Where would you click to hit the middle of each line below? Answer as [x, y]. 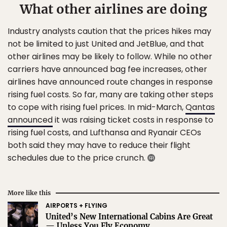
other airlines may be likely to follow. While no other [110, 56]
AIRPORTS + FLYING [77, 205]
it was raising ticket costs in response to [133, 120]
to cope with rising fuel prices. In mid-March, [97, 107]
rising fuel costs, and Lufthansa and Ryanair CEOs [104, 133]
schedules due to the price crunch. [78, 158]
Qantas [200, 107]
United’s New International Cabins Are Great [129, 217]
